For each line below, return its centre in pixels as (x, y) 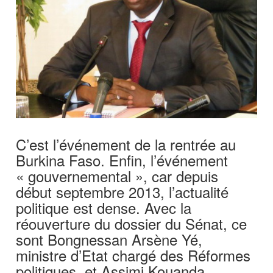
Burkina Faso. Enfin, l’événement (122, 160)
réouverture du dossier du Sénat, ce (132, 224)
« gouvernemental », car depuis (117, 176)
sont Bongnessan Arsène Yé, (109, 239)
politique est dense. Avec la (104, 208)
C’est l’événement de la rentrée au (126, 144)
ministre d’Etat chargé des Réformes (133, 255)
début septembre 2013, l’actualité (122, 192)
